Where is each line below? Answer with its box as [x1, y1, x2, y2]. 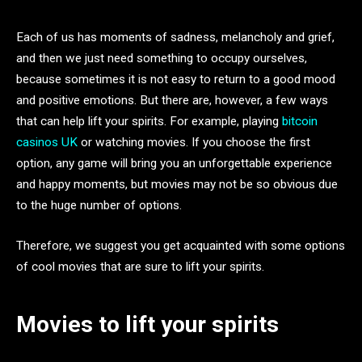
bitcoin [282, 114, 318, 128]
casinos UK [16, 135, 78, 149]
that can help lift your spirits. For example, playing [16, 114, 282, 128]
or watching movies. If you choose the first [78, 135, 310, 149]
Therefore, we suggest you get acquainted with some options [16, 238, 345, 253]
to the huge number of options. [16, 198, 182, 213]
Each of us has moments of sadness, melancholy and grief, [16, 30, 335, 44]
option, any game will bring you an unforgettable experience [16, 156, 332, 170]
